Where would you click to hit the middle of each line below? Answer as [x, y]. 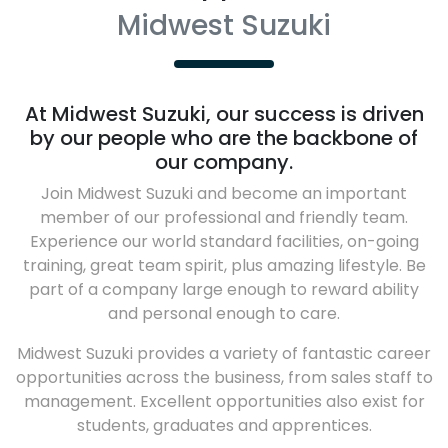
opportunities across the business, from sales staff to [224, 377]
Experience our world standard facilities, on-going [224, 241]
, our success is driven [314, 114]
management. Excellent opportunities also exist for [224, 401]
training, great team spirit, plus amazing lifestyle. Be [224, 265]
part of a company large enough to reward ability [224, 289]
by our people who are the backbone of [224, 138]
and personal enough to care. [224, 313]
